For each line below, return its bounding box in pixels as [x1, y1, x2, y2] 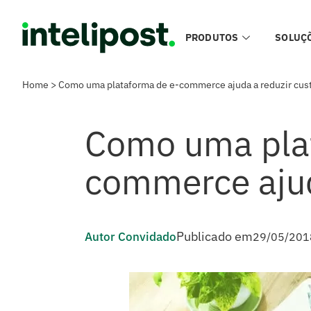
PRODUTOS [185, 31, 239, 44]
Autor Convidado [85, 229, 176, 244]
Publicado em [176, 228, 253, 244]
